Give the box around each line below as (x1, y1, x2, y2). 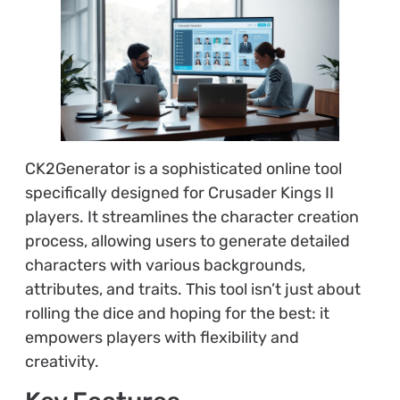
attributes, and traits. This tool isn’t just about (24, 279, 361, 299)
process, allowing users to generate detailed (24, 230, 350, 251)
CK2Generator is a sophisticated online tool (24, 158, 342, 179)
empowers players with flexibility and (24, 327, 299, 347)
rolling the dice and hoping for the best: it (24, 303, 329, 323)
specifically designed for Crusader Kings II (24, 182, 334, 203)
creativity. (24, 351, 99, 371)
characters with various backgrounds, (24, 254, 305, 275)
